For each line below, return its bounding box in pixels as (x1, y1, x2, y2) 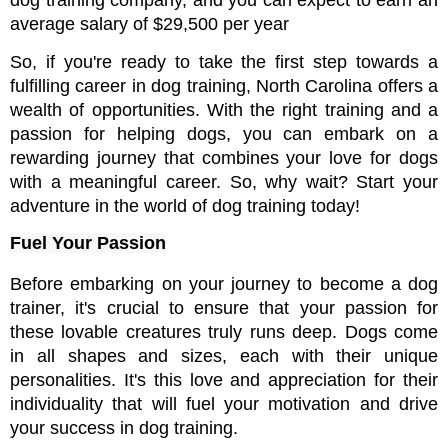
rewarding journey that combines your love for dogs (10, 148, 438, 169)
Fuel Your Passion (10, 233, 166, 254)
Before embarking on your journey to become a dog (10, 274, 438, 295)
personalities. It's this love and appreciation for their (10, 370, 438, 391)
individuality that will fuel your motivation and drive (10, 394, 438, 415)
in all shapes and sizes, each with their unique (10, 346, 438, 367)
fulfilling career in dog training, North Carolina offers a (10, 76, 438, 97)
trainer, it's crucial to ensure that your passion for (10, 298, 438, 319)
